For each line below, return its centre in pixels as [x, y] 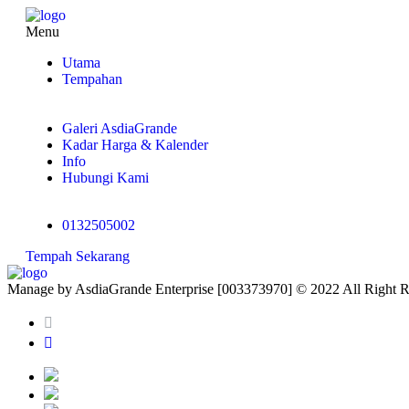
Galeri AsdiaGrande [120, 128]
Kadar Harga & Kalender [135, 145]
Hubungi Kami [105, 178]
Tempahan [92, 79]
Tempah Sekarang [78, 256]
